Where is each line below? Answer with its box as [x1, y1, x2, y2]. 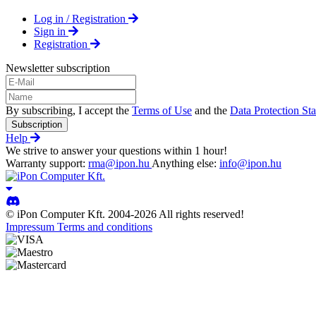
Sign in [34, 25, 68, 37]
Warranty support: [6, 157, 88, 169]
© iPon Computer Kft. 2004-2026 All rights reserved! [6, 208, 244, 220]
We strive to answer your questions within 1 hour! [6, 145, 227, 157]
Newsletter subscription [6, 62, 110, 74]
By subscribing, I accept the [6, 104, 132, 116]
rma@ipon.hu [88, 157, 152, 169]
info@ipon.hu [219, 157, 281, 169]
